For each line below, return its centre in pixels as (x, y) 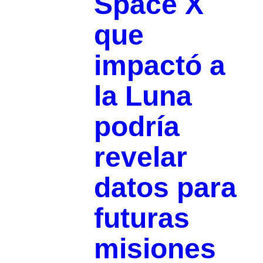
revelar (140, 157)
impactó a (159, 66)
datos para (165, 188)
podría (136, 127)
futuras (141, 218)
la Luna (143, 96)
